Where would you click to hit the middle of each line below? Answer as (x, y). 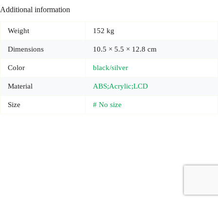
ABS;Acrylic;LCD (120, 86)
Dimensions (26, 49)
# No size (107, 105)
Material (20, 86)
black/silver (110, 68)
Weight (18, 31)
